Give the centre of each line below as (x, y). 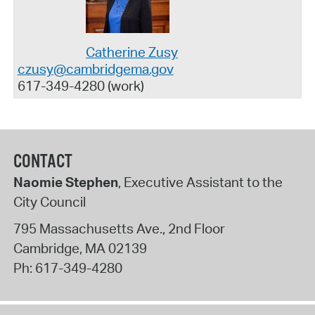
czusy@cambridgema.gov (95, 69)
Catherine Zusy (131, 52)
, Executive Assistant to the (200, 182)
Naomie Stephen (65, 182)
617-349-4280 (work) (81, 86)
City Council (49, 202)
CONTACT (43, 162)
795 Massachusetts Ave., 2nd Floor (119, 228)
